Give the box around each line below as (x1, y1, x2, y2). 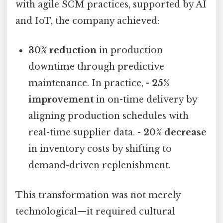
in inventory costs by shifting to (28, 143, 172, 155)
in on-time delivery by (94, 94, 198, 106)
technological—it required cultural (15, 206, 175, 217)
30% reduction (28, 45, 97, 56)
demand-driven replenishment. (28, 160, 171, 171)
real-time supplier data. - (28, 127, 144, 138)
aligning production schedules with (28, 111, 189, 122)
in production (97, 45, 163, 56)
